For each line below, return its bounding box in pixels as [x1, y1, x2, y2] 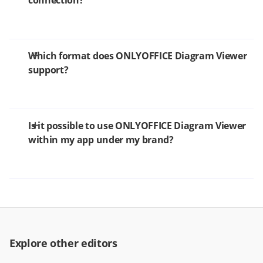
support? [28, 63, 69, 77]
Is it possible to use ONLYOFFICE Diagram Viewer [28, 119, 246, 133]
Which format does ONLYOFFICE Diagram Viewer [28, 49, 247, 63]
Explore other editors [9, 236, 117, 251]
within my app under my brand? [28, 133, 174, 147]
